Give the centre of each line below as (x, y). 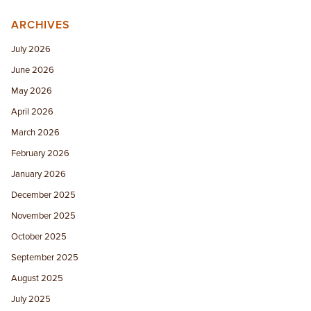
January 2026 (39, 174)
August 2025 (37, 278)
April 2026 (33, 111)
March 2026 (36, 132)
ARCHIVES (41, 25)
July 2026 (31, 49)
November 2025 (44, 216)
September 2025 (45, 257)
